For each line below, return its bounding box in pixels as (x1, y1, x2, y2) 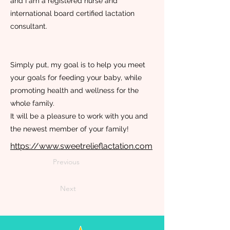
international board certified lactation (10, 9, 135, 17)
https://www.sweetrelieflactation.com (10, 141, 152, 151)
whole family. (10, 99, 54, 107)
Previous (53, 157, 80, 166)
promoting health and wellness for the (10, 86, 139, 94)
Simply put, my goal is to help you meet (10, 61, 145, 69)
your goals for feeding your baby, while (10, 73, 142, 82)
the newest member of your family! (10, 125, 129, 133)
